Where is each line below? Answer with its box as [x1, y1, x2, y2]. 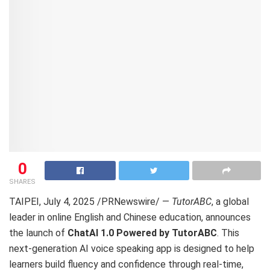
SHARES [9, 177, 36, 186]
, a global [212, 195, 249, 207]
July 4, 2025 [43, 195, 95, 207]
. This [217, 227, 239, 239]
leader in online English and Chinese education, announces [9, 211, 251, 223]
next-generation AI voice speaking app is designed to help [9, 242, 254, 254]
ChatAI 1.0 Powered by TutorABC [67, 227, 217, 239]
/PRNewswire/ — [95, 195, 172, 207]
